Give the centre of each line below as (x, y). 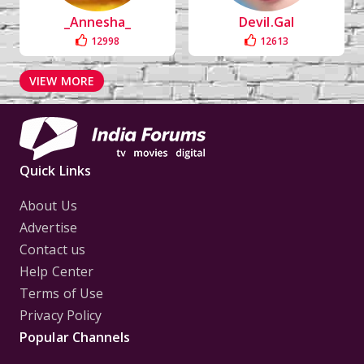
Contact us (52, 249)
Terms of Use (62, 293)
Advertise (48, 227)
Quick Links (56, 171)
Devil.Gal (266, 22)
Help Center (57, 271)
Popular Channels (75, 337)
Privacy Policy (61, 315)
